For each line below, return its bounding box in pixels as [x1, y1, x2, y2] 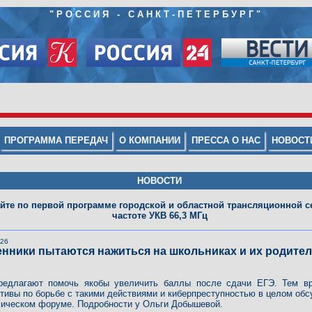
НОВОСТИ [137, 175, 182, 186]
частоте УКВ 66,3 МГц [111, 210, 208, 221]
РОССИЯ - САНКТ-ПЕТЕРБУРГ [56, 9, 256, 19]
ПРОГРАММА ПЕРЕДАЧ [4, 135, 108, 146]
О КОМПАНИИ [119, 135, 180, 146]
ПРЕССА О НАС [192, 135, 260, 146]
